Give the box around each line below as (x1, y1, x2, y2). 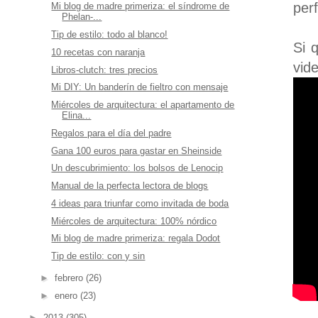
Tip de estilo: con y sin (51, 251, 146, 262)
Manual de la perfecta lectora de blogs (51, 180, 209, 192)
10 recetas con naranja (51, 46, 146, 57)
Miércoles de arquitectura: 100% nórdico (51, 215, 217, 226)
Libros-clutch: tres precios (51, 64, 158, 75)
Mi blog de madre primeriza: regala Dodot (51, 233, 221, 244)
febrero (54, 273, 86, 284)
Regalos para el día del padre (51, 127, 172, 138)
